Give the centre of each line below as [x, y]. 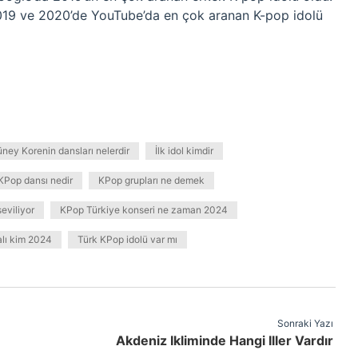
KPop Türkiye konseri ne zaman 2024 [144, 210]
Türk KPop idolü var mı [127, 239]
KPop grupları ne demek [151, 180]
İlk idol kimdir [184, 151]
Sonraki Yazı [305, 323]
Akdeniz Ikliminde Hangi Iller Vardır [224, 340]
